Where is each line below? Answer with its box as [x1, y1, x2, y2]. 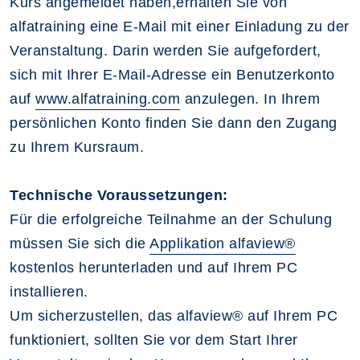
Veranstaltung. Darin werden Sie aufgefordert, [10, 42, 321, 59]
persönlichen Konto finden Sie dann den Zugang [10, 114, 337, 131]
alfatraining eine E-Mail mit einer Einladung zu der [10, 18, 350, 35]
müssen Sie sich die [10, 235, 149, 252]
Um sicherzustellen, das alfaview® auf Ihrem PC [10, 307, 337, 324]
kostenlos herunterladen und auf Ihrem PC [10, 259, 297, 276]
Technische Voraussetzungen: [10, 186, 228, 203]
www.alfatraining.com [35, 90, 180, 107]
